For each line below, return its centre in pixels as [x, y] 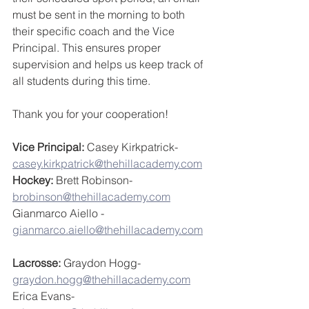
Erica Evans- [45, 296]
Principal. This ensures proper [88, 48]
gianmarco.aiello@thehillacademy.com [108, 230]
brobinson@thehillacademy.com [91, 197]
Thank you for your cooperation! [90, 114]
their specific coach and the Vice [95, 31]
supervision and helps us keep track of [109, 64]
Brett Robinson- [94, 180]
